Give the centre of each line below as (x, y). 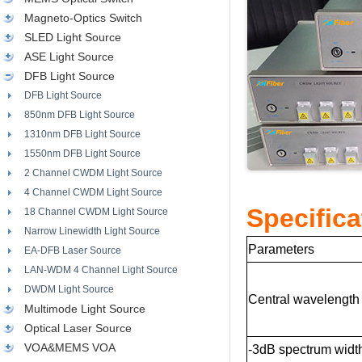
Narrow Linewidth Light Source (92, 231)
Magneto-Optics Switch (83, 18)
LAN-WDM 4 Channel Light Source (101, 270)
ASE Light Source (69, 57)
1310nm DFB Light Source (82, 134)
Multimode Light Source (85, 309)
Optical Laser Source (78, 328)
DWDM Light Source (69, 289)
